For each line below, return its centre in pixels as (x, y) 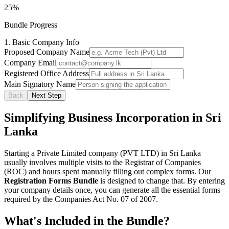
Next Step (47, 95)
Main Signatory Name (40, 84)
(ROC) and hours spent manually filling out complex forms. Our (108, 171)
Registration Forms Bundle (51, 180)
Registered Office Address (47, 73)
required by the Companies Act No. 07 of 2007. (81, 199)
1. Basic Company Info (42, 42)
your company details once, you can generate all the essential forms (112, 190)
